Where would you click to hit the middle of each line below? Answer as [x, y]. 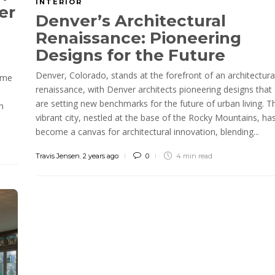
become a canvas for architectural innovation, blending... [147, 131]
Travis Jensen [58, 156]
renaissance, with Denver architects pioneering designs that [154, 89]
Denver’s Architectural [131, 21]
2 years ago [101, 156]
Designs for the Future [133, 55]
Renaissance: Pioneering [138, 38]
